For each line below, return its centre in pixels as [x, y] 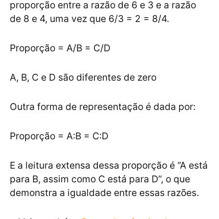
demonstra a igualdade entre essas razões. [106, 193]
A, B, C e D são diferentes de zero [83, 77]
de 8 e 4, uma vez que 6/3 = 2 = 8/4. [91, 19]
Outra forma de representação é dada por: [103, 107]
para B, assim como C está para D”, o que [100, 179]
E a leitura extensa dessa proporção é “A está [109, 165]
